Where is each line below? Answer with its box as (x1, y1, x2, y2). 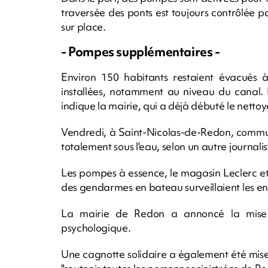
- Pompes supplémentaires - (61, 42, 220, 60)
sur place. (61, 19, 106, 33)
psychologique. (61, 220, 131, 234)
